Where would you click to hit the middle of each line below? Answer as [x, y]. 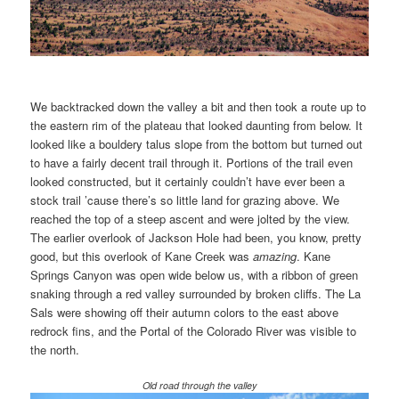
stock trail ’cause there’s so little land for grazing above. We [185, 200]
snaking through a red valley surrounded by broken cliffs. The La [196, 294]
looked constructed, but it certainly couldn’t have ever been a [188, 182]
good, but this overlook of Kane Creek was [142, 256]
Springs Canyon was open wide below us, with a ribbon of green [195, 275]
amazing [275, 256]
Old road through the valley [199, 386]
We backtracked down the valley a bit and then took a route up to [199, 107]
